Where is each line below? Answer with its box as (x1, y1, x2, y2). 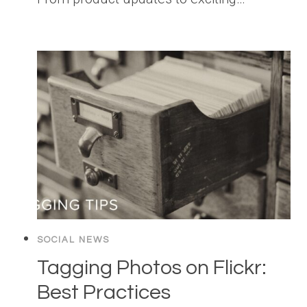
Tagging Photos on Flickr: (37, 257, 267, 279)
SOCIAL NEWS (37, 235, 110, 245)
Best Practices (37, 282, 171, 304)
